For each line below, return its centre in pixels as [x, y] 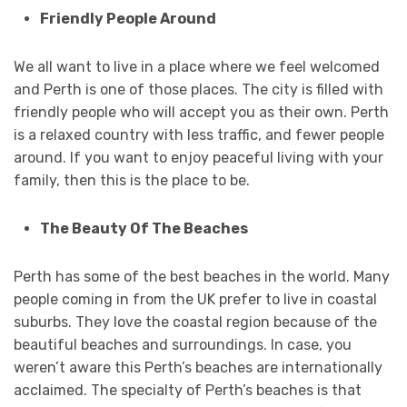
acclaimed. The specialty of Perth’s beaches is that [188, 391]
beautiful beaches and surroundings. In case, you [183, 345]
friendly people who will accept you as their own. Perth [201, 113]
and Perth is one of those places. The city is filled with [199, 90]
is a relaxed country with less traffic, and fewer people [199, 135]
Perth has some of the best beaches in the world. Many [202, 277]
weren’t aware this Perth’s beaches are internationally [198, 368]
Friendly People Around [128, 19]
